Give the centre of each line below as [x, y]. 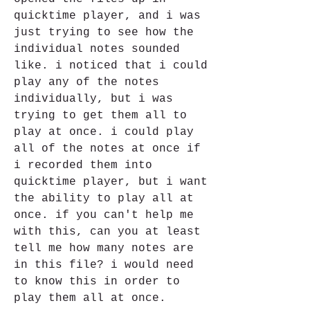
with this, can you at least [107, 232]
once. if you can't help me [104, 215]
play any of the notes [86, 82]
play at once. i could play [104, 132]
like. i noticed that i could [111, 66]
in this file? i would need [104, 265]
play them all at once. [90, 298]
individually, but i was [93, 99]
